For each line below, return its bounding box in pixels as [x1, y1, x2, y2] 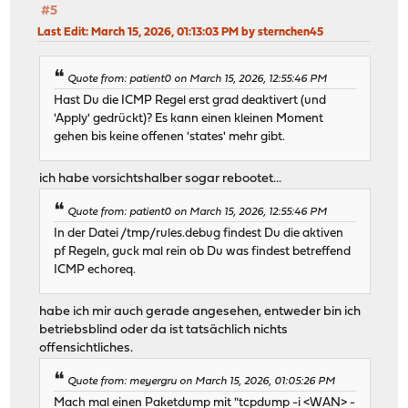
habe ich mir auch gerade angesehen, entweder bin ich [39, 304, 362, 319]
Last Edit [37, 26, 87, 39]
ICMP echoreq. [54, 263, 137, 276]
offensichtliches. [39, 341, 134, 355]
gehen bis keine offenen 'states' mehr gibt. [54, 130, 286, 143]
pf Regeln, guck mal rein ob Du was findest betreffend [54, 245, 352, 258]
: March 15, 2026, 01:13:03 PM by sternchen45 [86, 26, 324, 39]
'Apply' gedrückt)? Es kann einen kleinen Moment [54, 112, 324, 125]
